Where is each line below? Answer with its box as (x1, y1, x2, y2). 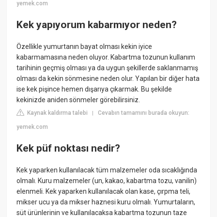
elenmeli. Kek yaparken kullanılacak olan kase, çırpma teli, (16, 187, 191, 196)
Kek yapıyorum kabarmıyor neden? (16, 18, 177, 31)
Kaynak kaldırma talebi (26, 109, 88, 117)
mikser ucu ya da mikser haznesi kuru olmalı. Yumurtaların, (16, 198, 196, 206)
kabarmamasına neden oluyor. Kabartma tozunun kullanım (16, 53, 196, 62)
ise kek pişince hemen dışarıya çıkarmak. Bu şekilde (16, 85, 172, 93)
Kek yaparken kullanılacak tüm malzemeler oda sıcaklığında (16, 166, 198, 174)
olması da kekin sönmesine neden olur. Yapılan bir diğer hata (16, 75, 200, 83)
